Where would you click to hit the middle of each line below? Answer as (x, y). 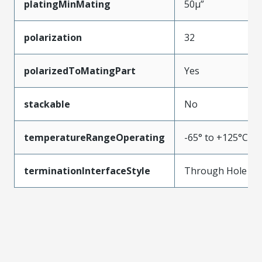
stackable (47, 104)
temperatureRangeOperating (94, 137)
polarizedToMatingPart (80, 70)
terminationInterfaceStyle (87, 170)
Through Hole (216, 170)
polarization (53, 37)
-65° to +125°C (216, 137)
